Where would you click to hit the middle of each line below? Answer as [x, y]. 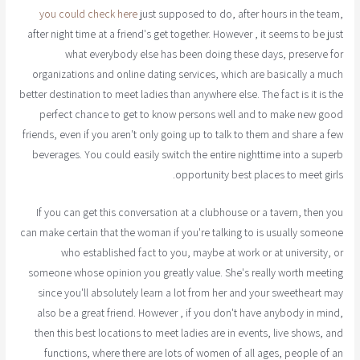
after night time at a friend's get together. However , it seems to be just [185, 33]
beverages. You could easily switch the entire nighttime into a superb [187, 154]
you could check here [88, 13]
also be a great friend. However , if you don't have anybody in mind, [190, 312]
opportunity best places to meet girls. [259, 174]
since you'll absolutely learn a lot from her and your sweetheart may [190, 292]
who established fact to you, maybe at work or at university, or [202, 252]
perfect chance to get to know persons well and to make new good [191, 114]
